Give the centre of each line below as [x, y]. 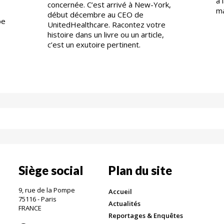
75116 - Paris [38, 199]
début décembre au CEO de [95, 14]
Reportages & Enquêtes [145, 215]
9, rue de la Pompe [48, 190]
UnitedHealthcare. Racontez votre [106, 24]
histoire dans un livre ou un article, [105, 34]
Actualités [124, 203]
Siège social [51, 170]
